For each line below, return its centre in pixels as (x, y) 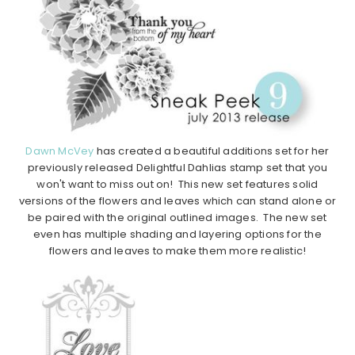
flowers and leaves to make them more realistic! (177, 251)
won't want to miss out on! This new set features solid (177, 185)
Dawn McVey (60, 151)
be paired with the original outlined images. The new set (177, 218)
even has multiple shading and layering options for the (177, 235)
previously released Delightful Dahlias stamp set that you (177, 168)
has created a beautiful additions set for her (212, 151)
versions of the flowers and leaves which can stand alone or (177, 201)
